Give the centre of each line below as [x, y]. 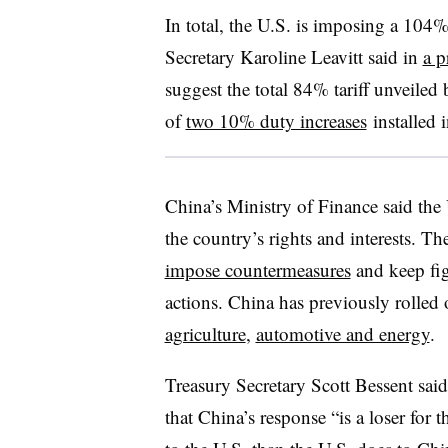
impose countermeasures [257, 269]
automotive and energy [342, 333]
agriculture [205, 333]
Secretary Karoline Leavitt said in [293, 56]
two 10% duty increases [276, 120]
